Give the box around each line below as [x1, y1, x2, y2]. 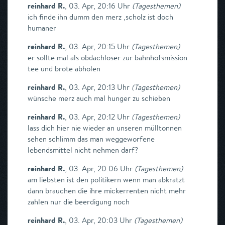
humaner [28, 23, 56, 33]
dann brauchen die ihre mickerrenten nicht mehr [28, 186, 186, 195]
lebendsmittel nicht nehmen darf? [28, 145, 138, 155]
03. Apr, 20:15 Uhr [69, 42, 130, 51]
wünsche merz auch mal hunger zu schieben [28, 93, 170, 103]
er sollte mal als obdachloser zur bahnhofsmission [28, 53, 187, 62]
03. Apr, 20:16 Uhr [69, 1, 130, 11]
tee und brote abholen [28, 64, 100, 73]
